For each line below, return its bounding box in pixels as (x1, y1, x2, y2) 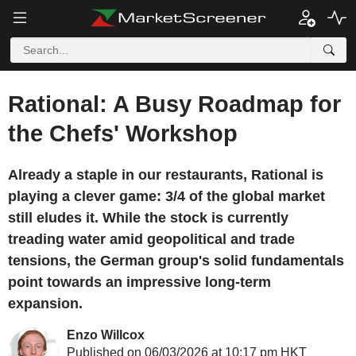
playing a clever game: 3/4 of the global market (8, 188, 325, 204)
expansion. (8, 296, 83, 311)
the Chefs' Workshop (8, 121, 238, 146)
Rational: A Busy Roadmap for (8, 91, 341, 117)
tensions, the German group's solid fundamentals (8, 253, 344, 269)
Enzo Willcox (67, 328, 145, 342)
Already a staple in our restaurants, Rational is (8, 167, 323, 183)
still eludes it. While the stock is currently (8, 210, 288, 226)
